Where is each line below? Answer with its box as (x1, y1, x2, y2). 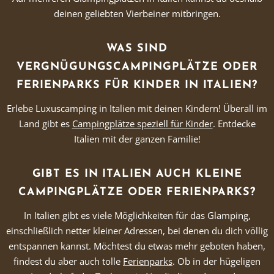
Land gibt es (18, 117, 72, 130)
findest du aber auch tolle (13, 255, 123, 267)
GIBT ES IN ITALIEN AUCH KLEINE (32, 168, 242, 180)
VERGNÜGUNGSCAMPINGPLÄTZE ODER (17, 61, 257, 73)
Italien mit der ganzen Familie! (73, 133, 201, 145)
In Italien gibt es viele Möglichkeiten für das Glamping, (23, 209, 251, 221)
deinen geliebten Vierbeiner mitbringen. (53, 7, 221, 20)
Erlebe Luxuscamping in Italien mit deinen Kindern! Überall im (7, 102, 267, 114)
